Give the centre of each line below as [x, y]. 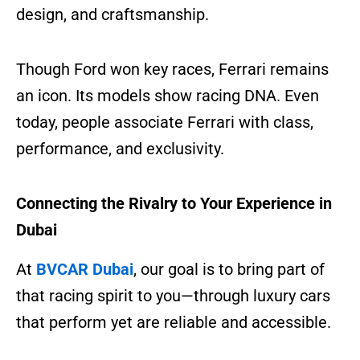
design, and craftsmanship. [112, 14]
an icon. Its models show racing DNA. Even [168, 95]
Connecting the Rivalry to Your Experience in [174, 203]
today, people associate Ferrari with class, [165, 122]
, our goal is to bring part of [229, 269]
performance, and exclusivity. [120, 148]
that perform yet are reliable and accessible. [174, 322]
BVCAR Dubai [85, 269]
